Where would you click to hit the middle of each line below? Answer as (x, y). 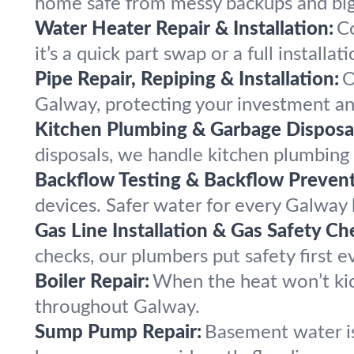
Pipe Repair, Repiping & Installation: (187, 80)
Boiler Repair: (92, 282)
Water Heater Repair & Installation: (184, 29)
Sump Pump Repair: (118, 333)
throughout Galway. (117, 307)
